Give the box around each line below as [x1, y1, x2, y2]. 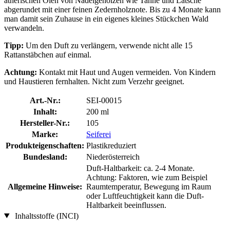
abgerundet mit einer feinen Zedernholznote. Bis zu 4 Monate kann [4, 5, 221, 14]
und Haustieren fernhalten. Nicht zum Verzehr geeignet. [4, 76, 184, 86]
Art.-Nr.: [29, 95, 61, 105]
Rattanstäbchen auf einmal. [4, 50, 91, 59]
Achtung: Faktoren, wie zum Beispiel [86, 172, 207, 182]
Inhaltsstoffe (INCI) [12, 211, 79, 220]
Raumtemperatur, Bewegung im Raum [86, 182, 211, 191]
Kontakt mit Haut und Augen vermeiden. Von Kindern [39, 67, 216, 76]
